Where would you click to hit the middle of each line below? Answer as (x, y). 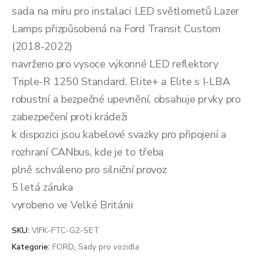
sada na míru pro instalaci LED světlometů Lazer (126, 11)
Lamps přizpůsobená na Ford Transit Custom (116, 29)
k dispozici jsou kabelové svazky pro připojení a (119, 135)
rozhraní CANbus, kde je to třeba (88, 152)
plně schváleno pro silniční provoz (89, 170)
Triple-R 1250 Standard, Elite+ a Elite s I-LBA (121, 82)
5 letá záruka (43, 188)
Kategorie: (32, 247)
